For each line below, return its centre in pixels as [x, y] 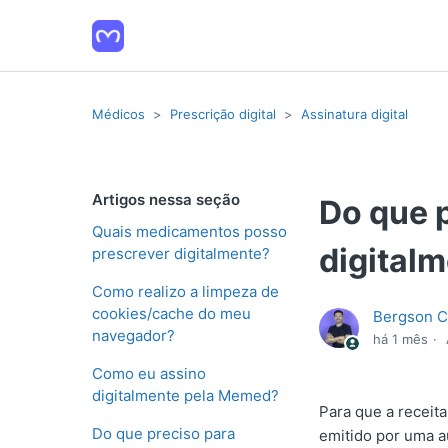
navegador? [133, 335]
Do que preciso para [163, 433]
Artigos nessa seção [166, 199]
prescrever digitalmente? [181, 253]
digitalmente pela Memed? [185, 395]
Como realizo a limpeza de [185, 291]
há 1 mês [401, 339]
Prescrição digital [223, 113]
